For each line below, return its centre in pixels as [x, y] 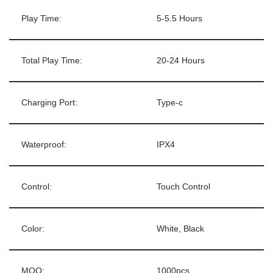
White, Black [180, 229]
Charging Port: [49, 102]
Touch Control [183, 186]
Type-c [170, 102]
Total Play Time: [52, 60]
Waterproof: [44, 144]
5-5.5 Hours [179, 18]
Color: [33, 229]
